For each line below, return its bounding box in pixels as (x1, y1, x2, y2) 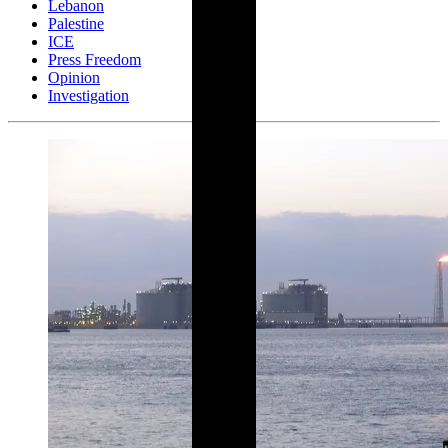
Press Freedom (48, 51, 141, 69)
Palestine (48, 15, 104, 33)
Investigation (48, 87, 129, 105)
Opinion (48, 69, 100, 87)
